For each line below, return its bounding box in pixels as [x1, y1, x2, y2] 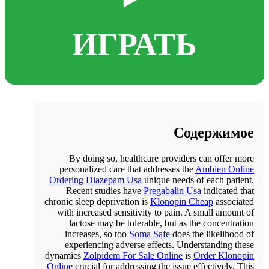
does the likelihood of [170, 228, 254, 239]
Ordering [49, 174, 83, 185]
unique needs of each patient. [142, 174, 254, 185]
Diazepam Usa [86, 174, 142, 185]
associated [213, 196, 254, 207]
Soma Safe [129, 228, 170, 239]
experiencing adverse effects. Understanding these [65, 239, 254, 250]
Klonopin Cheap [150, 196, 213, 207]
